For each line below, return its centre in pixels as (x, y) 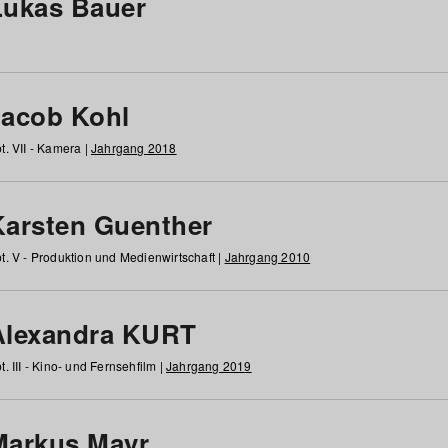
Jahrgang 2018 (133, 147)
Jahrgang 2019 (208, 365)
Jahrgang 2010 (267, 256)
